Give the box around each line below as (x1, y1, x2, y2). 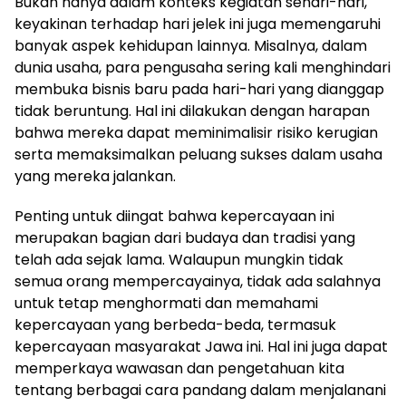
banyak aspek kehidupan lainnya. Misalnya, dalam (14, 34, 367, 56)
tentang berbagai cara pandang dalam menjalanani (14, 379, 386, 401)
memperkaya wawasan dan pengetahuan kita (14, 357, 344, 379)
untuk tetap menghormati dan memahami (14, 292, 318, 314)
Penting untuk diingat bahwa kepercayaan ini (14, 205, 334, 227)
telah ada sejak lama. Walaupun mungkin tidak (14, 248, 343, 270)
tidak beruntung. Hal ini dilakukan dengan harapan (14, 100, 370, 121)
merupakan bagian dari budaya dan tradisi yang (14, 227, 355, 248)
